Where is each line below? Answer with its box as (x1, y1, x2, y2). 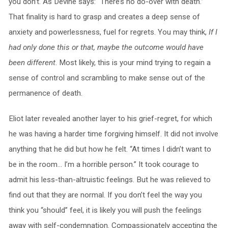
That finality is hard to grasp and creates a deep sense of (8, 12, 200, 21)
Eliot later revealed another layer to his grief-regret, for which (8, 113, 212, 123)
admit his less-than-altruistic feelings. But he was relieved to (8, 175, 211, 184)
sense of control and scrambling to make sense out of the (8, 73, 205, 82)
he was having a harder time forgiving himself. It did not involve (8, 129, 218, 138)
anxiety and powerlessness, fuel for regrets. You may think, (8, 27, 209, 37)
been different (8, 58, 55, 67)
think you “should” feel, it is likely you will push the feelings (8, 205, 202, 215)
